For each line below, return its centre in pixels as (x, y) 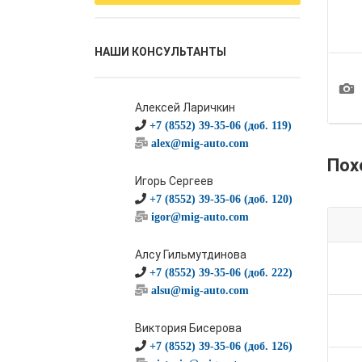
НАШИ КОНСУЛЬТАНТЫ (160, 52)
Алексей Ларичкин (185, 107)
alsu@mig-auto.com (200, 290)
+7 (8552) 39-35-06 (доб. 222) (221, 272)
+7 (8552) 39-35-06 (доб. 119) (221, 125)
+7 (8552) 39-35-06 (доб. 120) (221, 199)
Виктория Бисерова (188, 328)
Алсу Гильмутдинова (191, 255)
